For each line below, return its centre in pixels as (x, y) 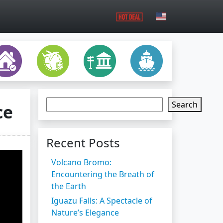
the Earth (69, 186)
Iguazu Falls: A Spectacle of (102, 200)
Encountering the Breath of (103, 174)
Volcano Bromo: (81, 162)
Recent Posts (83, 142)
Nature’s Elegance (85, 212)
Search (185, 104)
